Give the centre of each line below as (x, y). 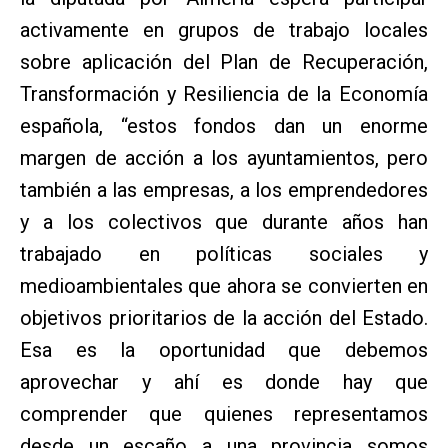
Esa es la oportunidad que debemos (224, 349)
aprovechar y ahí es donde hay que (224, 381)
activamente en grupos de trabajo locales (224, 29)
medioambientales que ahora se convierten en (224, 285)
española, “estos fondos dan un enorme (224, 125)
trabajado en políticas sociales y (224, 253)
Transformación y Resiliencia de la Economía (224, 93)
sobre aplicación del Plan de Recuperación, (224, 61)
